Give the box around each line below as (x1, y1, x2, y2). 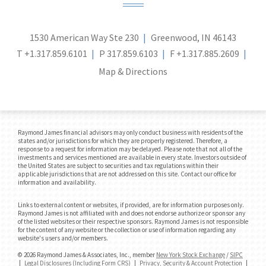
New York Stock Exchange (156, 251, 225, 259)
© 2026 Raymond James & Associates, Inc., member (18, 251, 156, 259)
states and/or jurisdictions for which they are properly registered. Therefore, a (18, 137, 227, 145)
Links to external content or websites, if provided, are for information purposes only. (18, 201, 244, 210)
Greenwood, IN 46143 (151, 31, 236, 44)
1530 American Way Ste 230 (30, 31, 139, 44)
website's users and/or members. (18, 234, 108, 243)
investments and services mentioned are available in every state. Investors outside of (18, 153, 246, 162)
